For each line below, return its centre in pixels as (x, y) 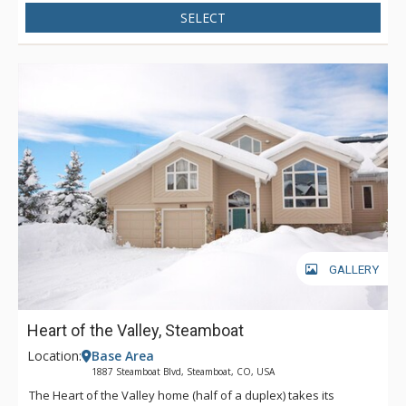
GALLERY (354, 270)
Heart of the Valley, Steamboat (135, 331)
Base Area (123, 356)
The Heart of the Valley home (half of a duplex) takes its (182, 396)
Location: (54, 356)
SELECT (203, 18)
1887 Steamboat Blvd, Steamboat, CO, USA (183, 372)
